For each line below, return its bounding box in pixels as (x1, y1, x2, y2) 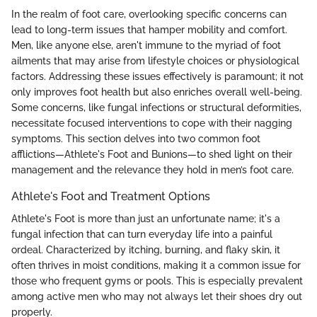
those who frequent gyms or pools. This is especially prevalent (11, 275, 303, 287)
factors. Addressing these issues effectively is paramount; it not (11, 71, 304, 83)
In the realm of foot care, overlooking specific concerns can (11, 8, 287, 21)
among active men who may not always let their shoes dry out (11, 291, 302, 303)
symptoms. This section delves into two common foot (11, 133, 260, 145)
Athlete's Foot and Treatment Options (11, 190, 210, 204)
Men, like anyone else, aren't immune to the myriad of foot (11, 40, 281, 52)
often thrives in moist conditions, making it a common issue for (11, 260, 301, 272)
